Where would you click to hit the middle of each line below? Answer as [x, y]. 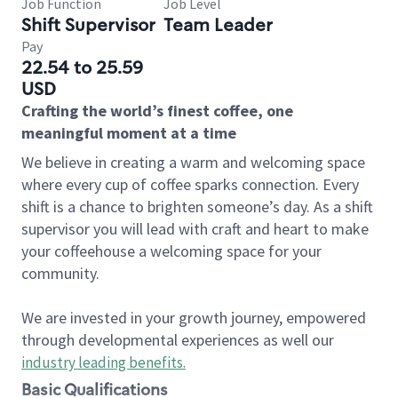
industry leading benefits [102, 362]
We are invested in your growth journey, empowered [194, 318]
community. [60, 273]
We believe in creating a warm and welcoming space [193, 162]
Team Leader [218, 25]
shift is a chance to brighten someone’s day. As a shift [197, 207]
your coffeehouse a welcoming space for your [171, 251]
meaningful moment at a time [129, 133]
